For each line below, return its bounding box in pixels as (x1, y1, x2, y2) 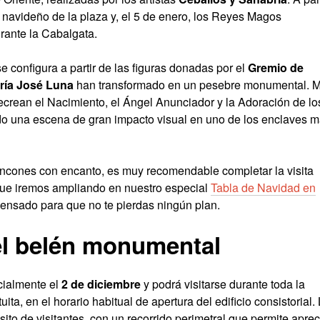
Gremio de (248, 59, 304, 76)
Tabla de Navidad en (211, 179, 316, 196)
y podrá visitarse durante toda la (141, 276, 305, 293)
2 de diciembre (61, 276, 141, 293)
